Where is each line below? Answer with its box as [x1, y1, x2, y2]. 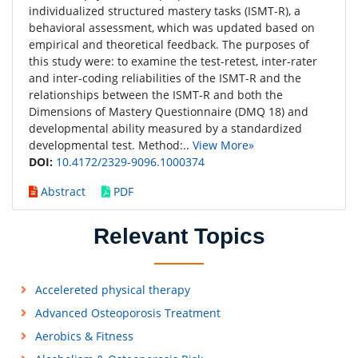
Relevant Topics [93, 224, 265, 249]
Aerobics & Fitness [34, 328, 133, 344]
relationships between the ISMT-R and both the [29, 87, 283, 102]
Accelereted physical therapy [34, 282, 190, 297]
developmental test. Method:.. [29, 137, 193, 153]
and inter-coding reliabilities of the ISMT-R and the [29, 70, 301, 86]
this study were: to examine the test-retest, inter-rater [29, 54, 317, 69]
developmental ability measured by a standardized [29, 121, 302, 136]
